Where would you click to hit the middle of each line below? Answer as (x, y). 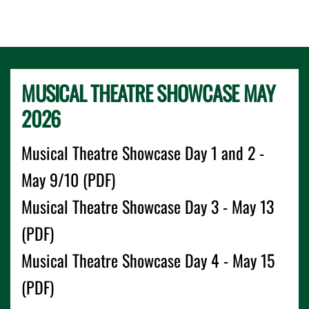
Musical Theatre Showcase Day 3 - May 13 (148, 206)
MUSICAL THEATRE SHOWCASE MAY (148, 93)
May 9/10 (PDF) (69, 179)
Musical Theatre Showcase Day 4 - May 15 (148, 260)
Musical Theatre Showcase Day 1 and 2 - (143, 152)
